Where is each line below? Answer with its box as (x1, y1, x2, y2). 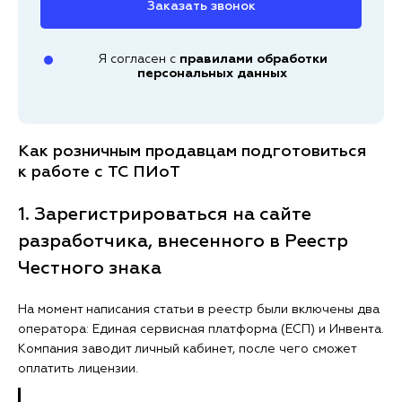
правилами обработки (179, 53, 328, 66)
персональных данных (137, 67, 287, 81)
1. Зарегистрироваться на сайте (18, 205, 311, 224)
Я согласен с (97, 53, 179, 66)
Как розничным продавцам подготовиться (18, 144, 366, 161)
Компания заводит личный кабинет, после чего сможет (18, 343, 356, 356)
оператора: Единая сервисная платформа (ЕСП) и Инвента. (18, 323, 384, 336)
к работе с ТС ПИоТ (18, 164, 180, 181)
